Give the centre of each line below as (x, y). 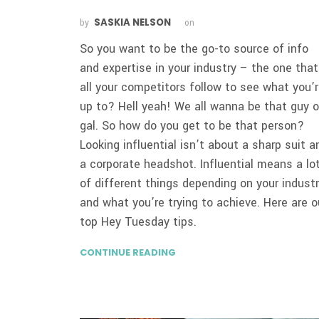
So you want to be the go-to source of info (194, 48)
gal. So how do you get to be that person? (192, 125)
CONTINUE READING (128, 252)
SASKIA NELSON (133, 22)
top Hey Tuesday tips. (138, 221)
